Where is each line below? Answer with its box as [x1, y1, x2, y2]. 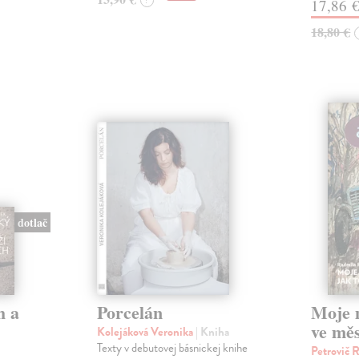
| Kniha [195, 322, 229, 341]
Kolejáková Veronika [96, 322, 196, 341]
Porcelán [96, 298, 163, 325]
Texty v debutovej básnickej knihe [96, 338, 248, 357]
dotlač [18, 214, 48, 232]
